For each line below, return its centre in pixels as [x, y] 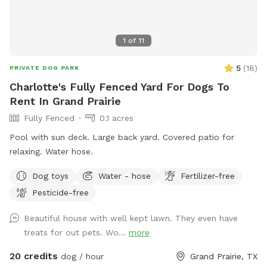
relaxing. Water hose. [51, 151]
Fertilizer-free [208, 176]
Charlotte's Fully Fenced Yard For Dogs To [119, 86]
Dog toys [50, 176]
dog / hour [81, 256]
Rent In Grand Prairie [65, 101]
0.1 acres [117, 118]
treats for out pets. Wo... [76, 232]
